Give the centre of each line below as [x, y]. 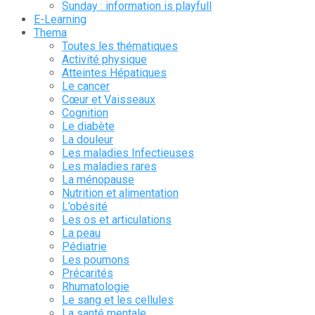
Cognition [85, 113]
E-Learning [60, 20]
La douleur [88, 140]
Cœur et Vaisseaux [109, 100]
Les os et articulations [117, 220]
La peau [81, 233]
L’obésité [85, 207]
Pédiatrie [84, 247]
